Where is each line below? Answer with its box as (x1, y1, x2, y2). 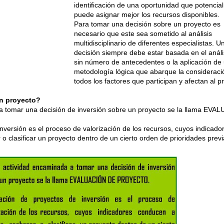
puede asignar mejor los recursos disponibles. (73, 10, 219, 18)
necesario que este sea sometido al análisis (73, 29, 212, 37)
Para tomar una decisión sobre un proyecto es (73, 19, 220, 28)
